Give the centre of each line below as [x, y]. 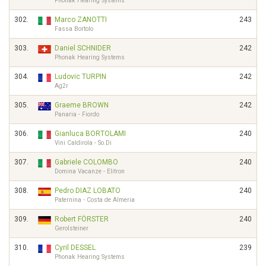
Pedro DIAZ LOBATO [88, 191]
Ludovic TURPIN [80, 77]
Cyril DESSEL [75, 248]
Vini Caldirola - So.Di [83, 143]
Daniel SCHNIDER [83, 48]
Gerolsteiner [72, 228]
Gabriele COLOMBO [86, 162]
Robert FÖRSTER [82, 219]
